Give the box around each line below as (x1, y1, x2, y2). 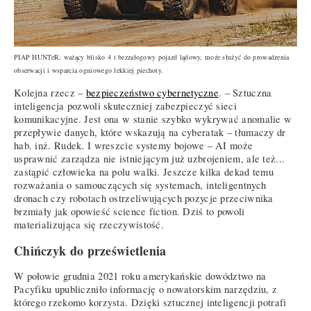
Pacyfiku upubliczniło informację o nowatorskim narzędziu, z (14, 283, 278, 296)
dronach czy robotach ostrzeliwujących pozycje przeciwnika (14, 192, 274, 205)
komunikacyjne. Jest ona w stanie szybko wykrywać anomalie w (14, 112, 292, 126)
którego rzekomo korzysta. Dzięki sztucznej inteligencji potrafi (14, 296, 287, 310)
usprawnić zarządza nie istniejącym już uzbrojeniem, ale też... (14, 152, 285, 166)
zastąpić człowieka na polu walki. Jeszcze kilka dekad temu (14, 165, 274, 179)
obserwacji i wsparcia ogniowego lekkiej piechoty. (14, 65, 164, 76)
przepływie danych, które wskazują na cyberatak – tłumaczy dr (14, 126, 286, 140)
